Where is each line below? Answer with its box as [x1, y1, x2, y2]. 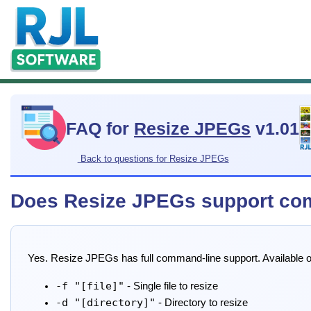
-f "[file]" [56, 279, 124, 292]
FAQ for [66, 119, 134, 139]
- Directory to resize [155, 296, 248, 308]
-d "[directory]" [56, 296, 155, 308]
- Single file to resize [124, 280, 218, 292]
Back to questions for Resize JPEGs [77, 153, 229, 164]
